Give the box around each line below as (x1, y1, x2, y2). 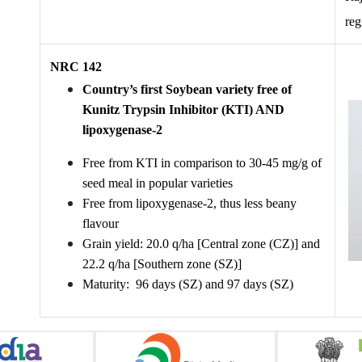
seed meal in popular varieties (82, 176, 233, 190)
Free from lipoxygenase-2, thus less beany (82, 196, 297, 210)
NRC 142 (50, 60, 102, 74)
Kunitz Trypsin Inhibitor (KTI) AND (82, 103, 284, 116)
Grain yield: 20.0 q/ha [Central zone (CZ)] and (82, 237, 320, 250)
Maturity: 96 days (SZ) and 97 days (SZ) (82, 277, 293, 291)
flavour (82, 217, 122, 230)
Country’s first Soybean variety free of (82, 82, 292, 96)
